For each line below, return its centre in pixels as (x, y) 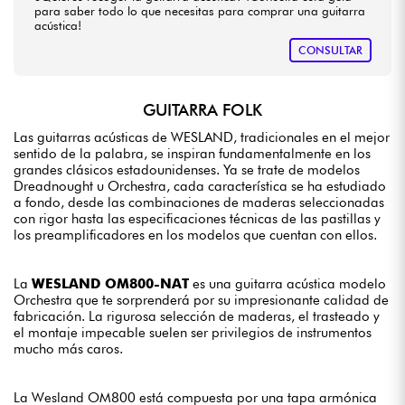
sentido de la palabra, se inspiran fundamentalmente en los (192, 153)
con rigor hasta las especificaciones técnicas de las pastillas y (197, 218)
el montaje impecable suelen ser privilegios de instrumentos (193, 332)
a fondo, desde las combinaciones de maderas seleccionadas (199, 202)
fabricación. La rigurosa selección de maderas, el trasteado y (197, 316)
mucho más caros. (68, 348)
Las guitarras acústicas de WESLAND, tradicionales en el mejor (202, 137)
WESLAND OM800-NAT (110, 283)
